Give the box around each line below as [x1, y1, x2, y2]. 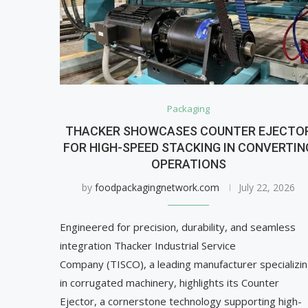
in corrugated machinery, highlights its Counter [60, 276, 279, 290]
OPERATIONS [151, 157, 226, 172]
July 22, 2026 [239, 181, 296, 195]
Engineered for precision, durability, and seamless [60, 220, 296, 234]
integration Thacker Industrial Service [60, 239, 236, 253]
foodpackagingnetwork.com [95, 181, 220, 195]
